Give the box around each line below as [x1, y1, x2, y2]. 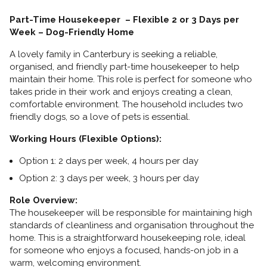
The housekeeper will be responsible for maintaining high [10, 207, 252, 219]
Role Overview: [10, 195, 77, 206]
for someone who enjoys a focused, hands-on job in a [10, 245, 238, 256]
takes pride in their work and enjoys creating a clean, [10, 86, 232, 98]
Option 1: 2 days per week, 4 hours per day [19, 156, 198, 167]
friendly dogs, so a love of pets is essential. [10, 111, 190, 123]
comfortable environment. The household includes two [10, 99, 243, 110]
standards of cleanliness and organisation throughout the [10, 220, 254, 231]
